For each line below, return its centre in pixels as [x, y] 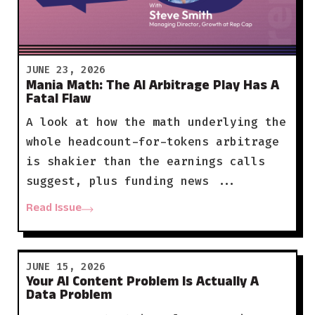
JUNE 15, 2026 [65, 267]
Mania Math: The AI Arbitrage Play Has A [152, 87]
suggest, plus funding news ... [131, 181]
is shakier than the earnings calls [145, 162]
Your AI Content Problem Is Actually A [142, 284]
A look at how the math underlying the [156, 122]
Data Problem [69, 297]
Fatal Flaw [58, 101]
